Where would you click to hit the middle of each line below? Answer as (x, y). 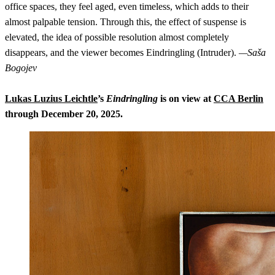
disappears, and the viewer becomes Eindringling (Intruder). (122, 52)
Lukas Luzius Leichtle (51, 98)
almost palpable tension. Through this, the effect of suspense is (126, 21)
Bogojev (21, 68)
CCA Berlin (238, 98)
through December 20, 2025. (64, 114)
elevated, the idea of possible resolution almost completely (117, 37)
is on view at (187, 98)
